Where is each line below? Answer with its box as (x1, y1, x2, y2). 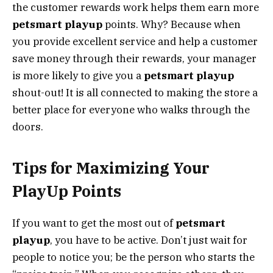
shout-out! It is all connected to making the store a (12, 86, 258, 100)
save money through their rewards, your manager (12, 52, 257, 66)
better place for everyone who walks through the (12, 103, 250, 117)
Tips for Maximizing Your (12, 157, 210, 178)
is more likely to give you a (12, 69, 144, 83)
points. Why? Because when (102, 18, 241, 32)
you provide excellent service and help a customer (12, 35, 258, 49)
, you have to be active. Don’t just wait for (50, 233, 247, 247)
